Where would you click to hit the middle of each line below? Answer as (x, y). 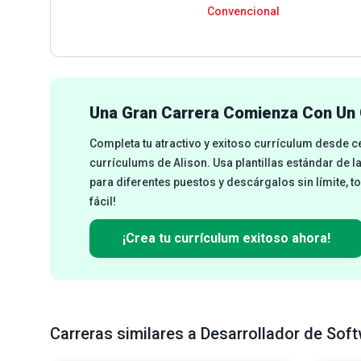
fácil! (103, 201)
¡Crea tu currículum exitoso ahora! (226, 238)
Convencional (243, 11)
